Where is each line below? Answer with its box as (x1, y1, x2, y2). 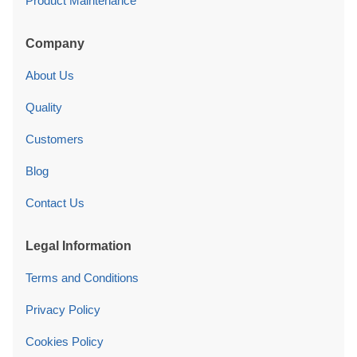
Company (25, 36, 84, 50)
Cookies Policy (25, 334, 104, 348)
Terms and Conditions (25, 270, 139, 284)
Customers (25, 131, 84, 146)
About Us (25, 68, 74, 82)
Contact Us (25, 195, 84, 210)
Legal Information (25, 238, 131, 253)
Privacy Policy (25, 302, 100, 316)
